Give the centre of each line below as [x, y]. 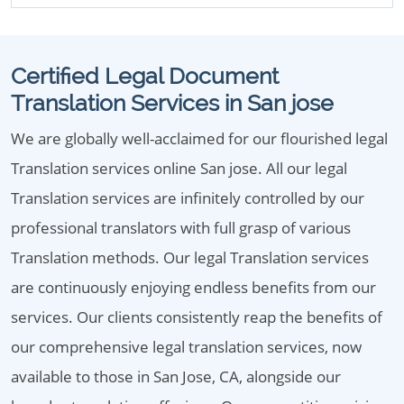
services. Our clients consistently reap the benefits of [197, 317]
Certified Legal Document [145, 76]
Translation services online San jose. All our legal [179, 168]
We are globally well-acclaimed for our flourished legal [199, 138]
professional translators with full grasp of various [181, 228]
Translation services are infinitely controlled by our [188, 198]
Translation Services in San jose [172, 103]
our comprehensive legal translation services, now [186, 347]
